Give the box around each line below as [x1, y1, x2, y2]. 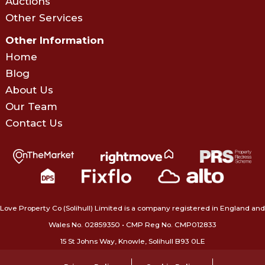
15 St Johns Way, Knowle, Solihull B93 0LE [60, 236, 205, 245]
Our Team [5, 100, 57, 112]
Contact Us [5, 117, 63, 129]
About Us [5, 83, 53, 96]
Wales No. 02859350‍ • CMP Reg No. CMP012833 [49, 219, 216, 229]
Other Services [5, 11, 83, 24]
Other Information [5, 34, 104, 46]
